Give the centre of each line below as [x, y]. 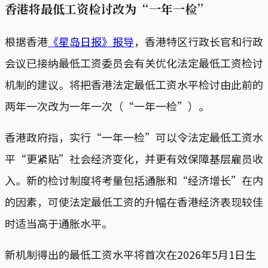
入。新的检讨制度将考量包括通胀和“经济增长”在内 [134, 180]
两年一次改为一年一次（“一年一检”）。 [107, 106]
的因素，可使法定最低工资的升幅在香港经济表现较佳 [134, 201]
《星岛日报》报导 [91, 41]
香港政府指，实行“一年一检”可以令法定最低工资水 [134, 137]
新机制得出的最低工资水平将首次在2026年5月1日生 [130, 254]
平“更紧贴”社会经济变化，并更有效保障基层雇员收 [134, 158]
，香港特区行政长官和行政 [199, 41]
